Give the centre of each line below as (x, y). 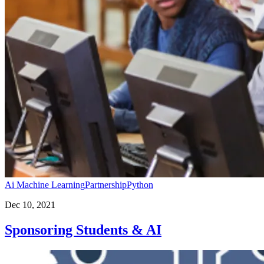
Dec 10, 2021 (30, 204)
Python (140, 184)
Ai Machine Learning (45, 184)
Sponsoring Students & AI (83, 230)
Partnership (106, 184)
